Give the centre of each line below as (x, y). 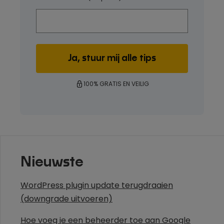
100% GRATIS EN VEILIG (116, 84)
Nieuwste (52, 162)
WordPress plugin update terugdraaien (97, 185)
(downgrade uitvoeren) (66, 199)
